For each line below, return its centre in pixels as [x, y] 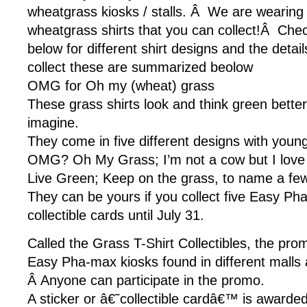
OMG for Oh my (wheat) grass [121, 86]
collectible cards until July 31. [116, 215]
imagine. [53, 123]
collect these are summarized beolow [140, 67]
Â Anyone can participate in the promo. [146, 280]
